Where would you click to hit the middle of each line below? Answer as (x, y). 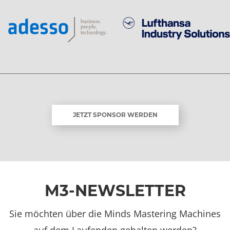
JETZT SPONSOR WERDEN (115, 114)
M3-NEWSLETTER (115, 190)
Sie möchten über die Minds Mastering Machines (115, 213)
